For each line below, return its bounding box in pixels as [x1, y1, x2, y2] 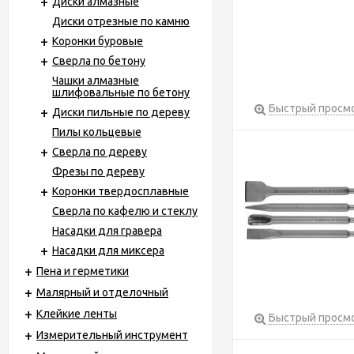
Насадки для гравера [52, 224, 162, 237]
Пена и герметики [36, 265, 129, 277]
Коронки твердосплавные [52, 185, 189, 198]
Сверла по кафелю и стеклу [52, 205, 198, 217]
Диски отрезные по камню [52, 15, 190, 28]
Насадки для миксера [52, 244, 164, 257]
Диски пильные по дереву [52, 106, 190, 119]
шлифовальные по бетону [52, 86, 190, 99]
